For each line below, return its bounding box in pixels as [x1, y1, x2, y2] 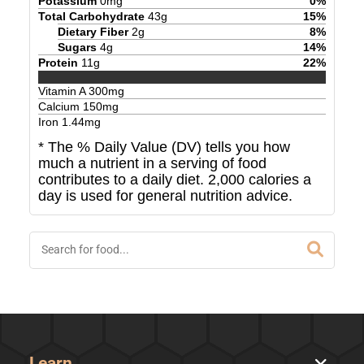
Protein [37, 55, 78, 69]
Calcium [37, 100, 83, 114]
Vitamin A [37, 84, 89, 98]
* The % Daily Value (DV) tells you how [37, 139, 290, 156]
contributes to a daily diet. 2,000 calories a [37, 171, 311, 188]
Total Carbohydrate [37, 9, 145, 23]
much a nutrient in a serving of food [37, 155, 266, 172]
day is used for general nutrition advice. [37, 188, 292, 205]
